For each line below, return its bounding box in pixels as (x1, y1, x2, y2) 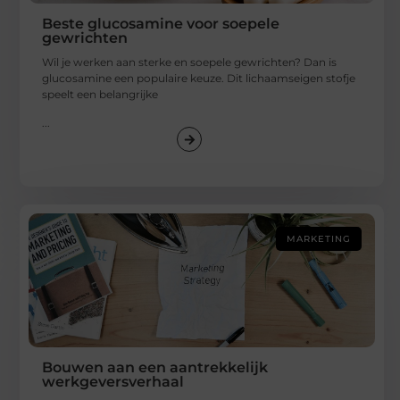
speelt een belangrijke (42, 87, 159, 101)
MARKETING (287, 233, 352, 246)
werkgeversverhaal (42, 373, 185, 391)
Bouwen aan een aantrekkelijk (42, 359, 269, 377)
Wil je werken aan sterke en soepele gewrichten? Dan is (42, 54, 337, 69)
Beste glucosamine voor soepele (42, 14, 280, 32)
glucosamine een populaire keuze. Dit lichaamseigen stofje (42, 71, 356, 85)
